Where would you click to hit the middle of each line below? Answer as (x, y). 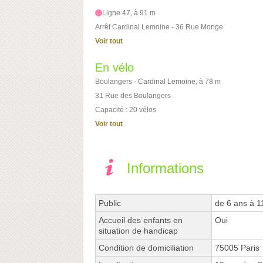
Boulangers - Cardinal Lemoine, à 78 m (158, 82)
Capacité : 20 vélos (126, 110)
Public (110, 203)
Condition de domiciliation (146, 248)
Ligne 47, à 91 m (129, 13)
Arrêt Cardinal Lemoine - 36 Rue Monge (159, 27)
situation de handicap (138, 231)
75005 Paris (237, 248)
